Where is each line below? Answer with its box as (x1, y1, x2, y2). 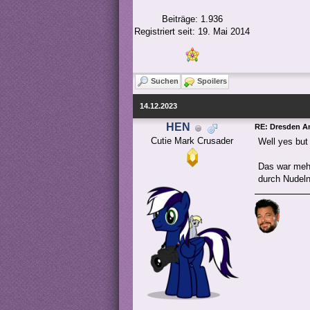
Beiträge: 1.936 (161, 14, 223, 25)
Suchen (151, 77, 179, 86)
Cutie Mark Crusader (151, 136, 233, 147)
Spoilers (197, 77, 227, 86)
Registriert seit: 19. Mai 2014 (134, 26, 250, 37)
